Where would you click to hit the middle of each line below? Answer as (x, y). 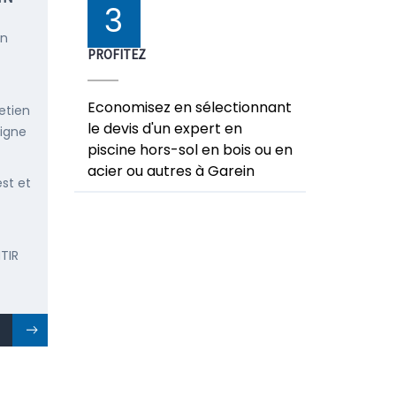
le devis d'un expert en (164, 129)
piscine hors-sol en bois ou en (190, 150)
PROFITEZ (116, 54)
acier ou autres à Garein (171, 171)
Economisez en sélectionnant (189, 107)
